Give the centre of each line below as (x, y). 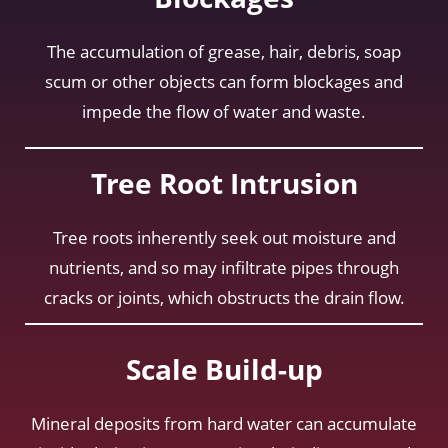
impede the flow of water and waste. (224, 111)
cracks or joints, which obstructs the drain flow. (224, 297)
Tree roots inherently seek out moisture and (224, 237)
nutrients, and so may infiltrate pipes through (224, 267)
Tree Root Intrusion (224, 182)
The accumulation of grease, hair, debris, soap (224, 51)
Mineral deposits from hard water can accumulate (224, 423)
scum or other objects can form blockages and (224, 81)
